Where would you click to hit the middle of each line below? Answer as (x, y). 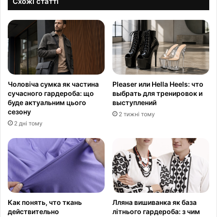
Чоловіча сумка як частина (53, 84)
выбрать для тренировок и (157, 93)
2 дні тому (28, 124)
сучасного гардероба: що (51, 93)
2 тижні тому (137, 114)
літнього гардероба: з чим (156, 212)
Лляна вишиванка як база (155, 202)
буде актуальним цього (47, 103)
